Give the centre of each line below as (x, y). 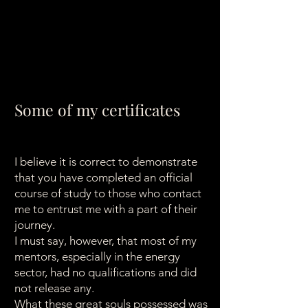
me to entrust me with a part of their (106, 209)
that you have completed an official (103, 177)
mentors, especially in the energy (97, 256)
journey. (35, 225)
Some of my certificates (97, 110)
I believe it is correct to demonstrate (106, 162)
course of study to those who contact (108, 193)
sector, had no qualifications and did (106, 272)
